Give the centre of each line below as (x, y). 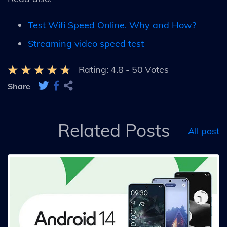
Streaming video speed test (86, 43)
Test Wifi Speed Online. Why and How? (112, 25)
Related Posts (113, 130)
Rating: (93, 70)
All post (204, 130)
